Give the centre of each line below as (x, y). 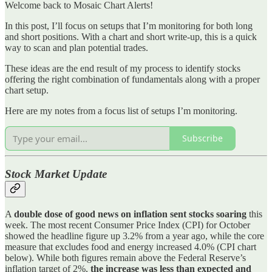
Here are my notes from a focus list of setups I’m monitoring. (121, 110)
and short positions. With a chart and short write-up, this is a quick (131, 36)
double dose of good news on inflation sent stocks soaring (130, 214)
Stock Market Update (56, 174)
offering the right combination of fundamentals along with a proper (132, 79)
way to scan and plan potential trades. (76, 47)
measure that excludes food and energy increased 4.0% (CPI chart (131, 246)
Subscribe (202, 138)
